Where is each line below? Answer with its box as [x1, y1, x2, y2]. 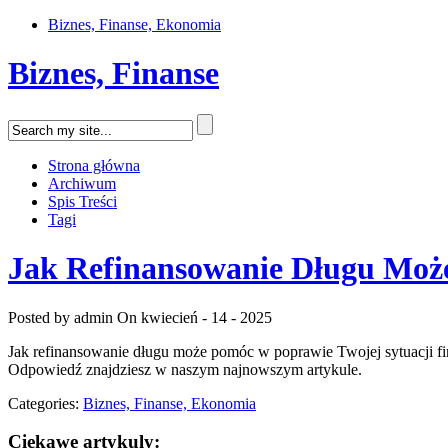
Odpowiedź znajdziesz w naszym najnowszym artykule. [8, 360, 362, 378]
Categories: [8, 394, 83, 412]
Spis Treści [48, 192, 117, 210]
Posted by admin [8, 308, 113, 326]
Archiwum [48, 174, 116, 192]
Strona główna [48, 156, 140, 174]
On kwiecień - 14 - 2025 [117, 308, 272, 326]
